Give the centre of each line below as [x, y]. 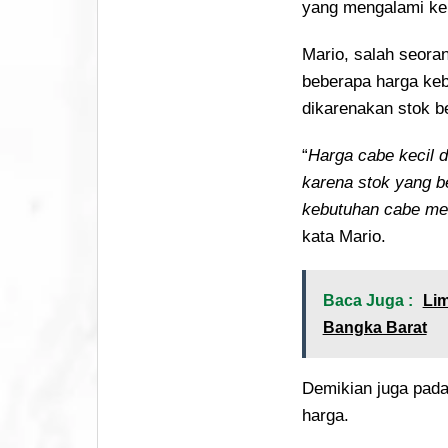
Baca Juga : [367, 300]
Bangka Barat [374, 327]
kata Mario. [343, 236]
